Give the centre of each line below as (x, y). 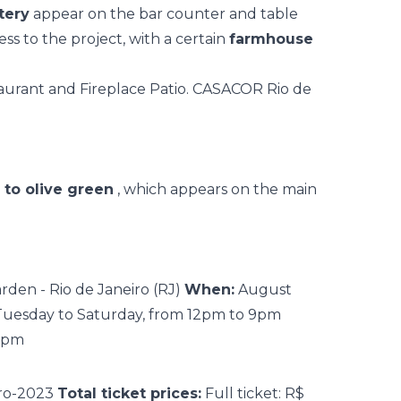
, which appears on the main (215, 189)
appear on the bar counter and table (164, 14)
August (263, 290)
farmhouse (271, 39)
